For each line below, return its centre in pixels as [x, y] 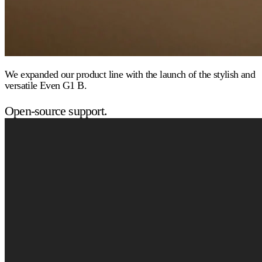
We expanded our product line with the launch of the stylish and [130, 75]
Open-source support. [56, 111]
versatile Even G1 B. [46, 86]
